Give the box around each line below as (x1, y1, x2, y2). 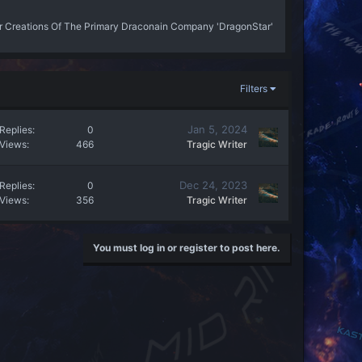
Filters (239, 82, 267, 95)
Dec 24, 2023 (179, 179, 247, 192)
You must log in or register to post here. (93, 241, 280, 254)
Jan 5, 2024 (187, 123, 247, 137)
